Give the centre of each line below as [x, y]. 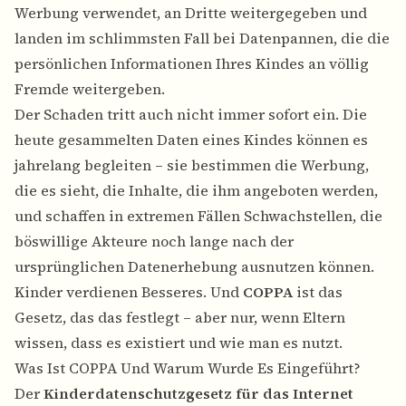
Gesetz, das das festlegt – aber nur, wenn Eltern [180, 318]
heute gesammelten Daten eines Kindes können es [191, 140]
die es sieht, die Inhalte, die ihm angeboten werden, [196, 191]
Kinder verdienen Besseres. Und [129, 292]
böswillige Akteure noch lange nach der [154, 242]
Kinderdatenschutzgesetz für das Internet [198, 394]
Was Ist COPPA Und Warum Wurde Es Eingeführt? [188, 368]
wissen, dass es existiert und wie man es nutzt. [179, 343]
